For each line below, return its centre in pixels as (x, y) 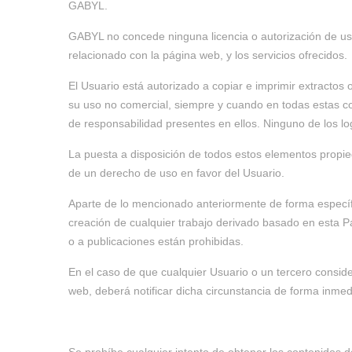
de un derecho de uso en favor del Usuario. (176, 173)
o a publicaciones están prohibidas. (156, 241)
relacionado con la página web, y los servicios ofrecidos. (208, 55)
